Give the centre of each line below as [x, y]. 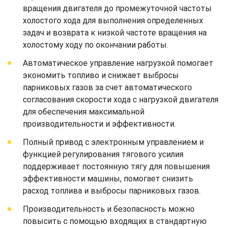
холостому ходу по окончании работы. [96, 45]
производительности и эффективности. [99, 124]
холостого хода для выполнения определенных [113, 20]
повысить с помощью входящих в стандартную [115, 221]
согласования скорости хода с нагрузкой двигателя [121, 99]
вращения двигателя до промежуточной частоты [117, 8]
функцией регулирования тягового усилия [103, 154]
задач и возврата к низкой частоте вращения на [115, 32]
